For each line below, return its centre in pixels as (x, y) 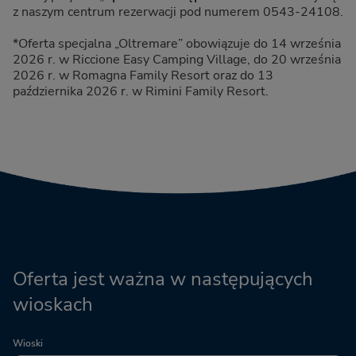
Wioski (28, 344)
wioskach (53, 305)
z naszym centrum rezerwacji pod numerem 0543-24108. (178, 12)
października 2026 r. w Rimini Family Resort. (141, 92)
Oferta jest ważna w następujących (163, 279)
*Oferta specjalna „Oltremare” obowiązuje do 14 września (177, 44)
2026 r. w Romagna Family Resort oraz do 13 (143, 76)
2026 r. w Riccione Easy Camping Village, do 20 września (177, 60)
